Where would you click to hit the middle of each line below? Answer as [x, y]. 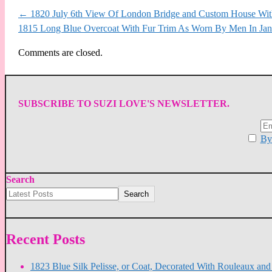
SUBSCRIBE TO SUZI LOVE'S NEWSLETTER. [124, 103]
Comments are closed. [60, 52]
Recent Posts [46, 240]
